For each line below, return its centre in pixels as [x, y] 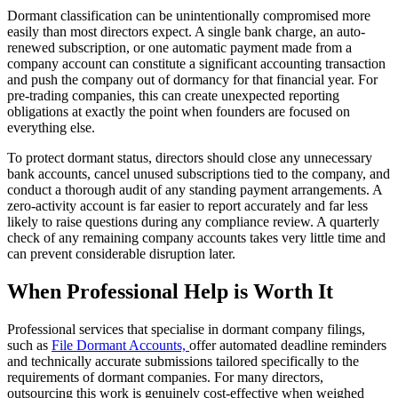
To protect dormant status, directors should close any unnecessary [190, 158]
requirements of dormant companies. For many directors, [165, 378]
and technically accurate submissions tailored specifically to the [183, 362]
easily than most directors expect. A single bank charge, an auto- [186, 32]
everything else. [51, 128]
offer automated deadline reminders [288, 346]
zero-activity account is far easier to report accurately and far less [187, 206]
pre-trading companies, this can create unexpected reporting [173, 96]
